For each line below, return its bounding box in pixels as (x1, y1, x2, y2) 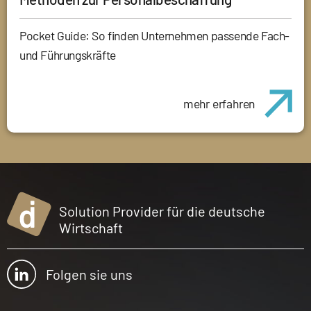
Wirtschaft (59, 219, 124, 237)
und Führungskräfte (19, 47, 116, 62)
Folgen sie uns (46, 266, 133, 283)
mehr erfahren (183, 95, 255, 111)
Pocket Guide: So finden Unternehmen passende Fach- (19, 27, 290, 43)
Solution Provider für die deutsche (59, 203, 266, 220)
